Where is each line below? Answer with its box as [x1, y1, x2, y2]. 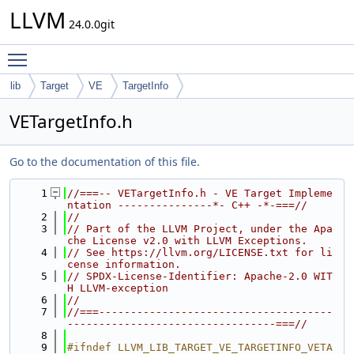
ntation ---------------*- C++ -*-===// [67, 199, 307, 211]
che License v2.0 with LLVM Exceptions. [67, 235, 307, 247]
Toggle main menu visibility [35, 45, 181, 60]
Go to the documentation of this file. [9, 154, 200, 169]
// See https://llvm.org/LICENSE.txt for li [67, 247, 333, 258]
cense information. [67, 258, 181, 270]
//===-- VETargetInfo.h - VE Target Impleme [67, 187, 333, 199]
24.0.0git [66, 17, 115, 32]
